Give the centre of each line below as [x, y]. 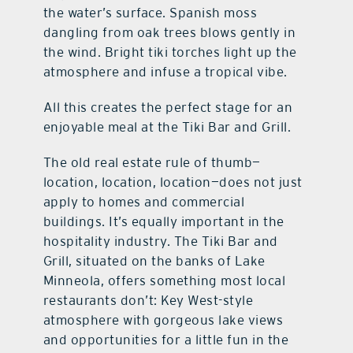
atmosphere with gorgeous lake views [163, 320]
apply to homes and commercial [144, 201]
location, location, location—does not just [173, 182]
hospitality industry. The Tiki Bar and [160, 241]
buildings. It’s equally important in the [163, 221]
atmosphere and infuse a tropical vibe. [165, 71]
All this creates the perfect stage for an [168, 107]
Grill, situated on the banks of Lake [154, 260]
